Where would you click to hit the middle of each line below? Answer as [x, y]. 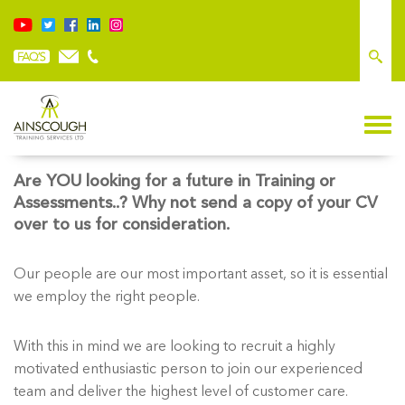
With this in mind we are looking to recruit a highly [174, 346]
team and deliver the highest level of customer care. [181, 391]
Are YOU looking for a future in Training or [174, 181]
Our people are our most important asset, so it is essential [201, 273]
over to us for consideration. [122, 225]
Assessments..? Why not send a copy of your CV [196, 203]
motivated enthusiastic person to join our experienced [188, 368]
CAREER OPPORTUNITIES [202, 132]
